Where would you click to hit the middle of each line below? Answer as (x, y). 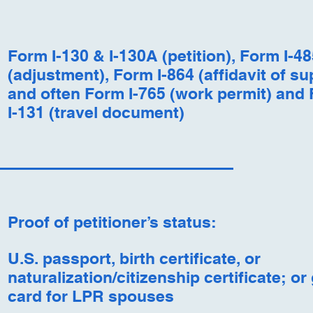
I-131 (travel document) (96, 112)
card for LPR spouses (90, 296)
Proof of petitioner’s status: (112, 222)
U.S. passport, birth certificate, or (134, 258)
